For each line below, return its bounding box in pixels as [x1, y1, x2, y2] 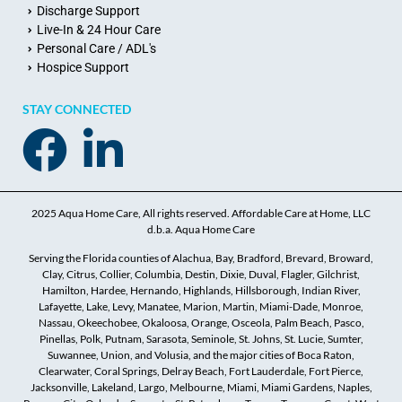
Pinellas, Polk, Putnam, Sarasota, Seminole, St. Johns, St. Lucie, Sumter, [39, 332, 363, 346]
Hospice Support [37, 60, 130, 75]
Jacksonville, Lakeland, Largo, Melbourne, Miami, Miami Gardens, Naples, [30, 380, 372, 395]
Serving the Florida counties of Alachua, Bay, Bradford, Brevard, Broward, [29, 251, 373, 266]
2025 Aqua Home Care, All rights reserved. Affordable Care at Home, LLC [31, 205, 371, 220]
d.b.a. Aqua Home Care [147, 222, 255, 236]
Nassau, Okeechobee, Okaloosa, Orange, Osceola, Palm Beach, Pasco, [38, 316, 364, 330]
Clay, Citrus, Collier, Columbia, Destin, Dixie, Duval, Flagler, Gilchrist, [42, 267, 360, 282]
